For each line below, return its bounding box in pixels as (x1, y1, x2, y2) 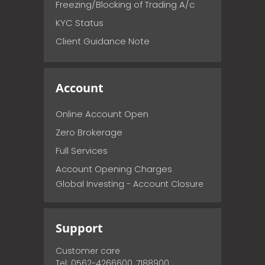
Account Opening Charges (56, 162, 172, 175)
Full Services (56, 144, 108, 157)
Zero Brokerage (56, 125, 122, 138)
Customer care (56, 244, 120, 257)
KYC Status (56, 16, 104, 29)
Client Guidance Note (56, 34, 150, 47)
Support (56, 219, 103, 236)
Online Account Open (56, 107, 148, 120)
